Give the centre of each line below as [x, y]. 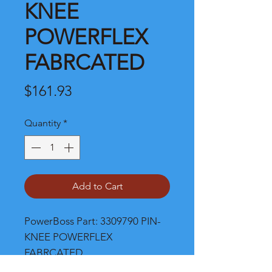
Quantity [42, 123]
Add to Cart [97, 186]
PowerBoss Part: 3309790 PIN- [93, 221]
